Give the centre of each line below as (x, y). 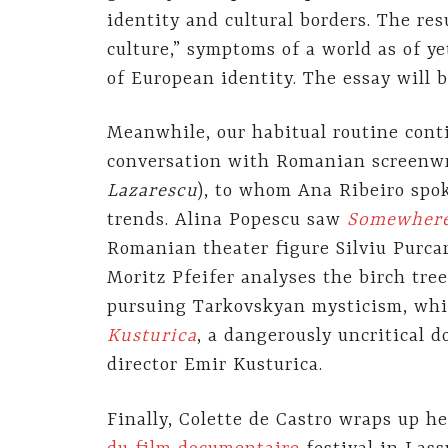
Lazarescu (152, 192)
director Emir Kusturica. (215, 366)
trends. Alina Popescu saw (227, 221)
